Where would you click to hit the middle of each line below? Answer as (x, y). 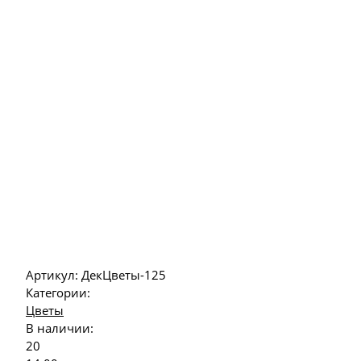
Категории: (58, 293)
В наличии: (60, 328)
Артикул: (54, 275)
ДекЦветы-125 (124, 275)
